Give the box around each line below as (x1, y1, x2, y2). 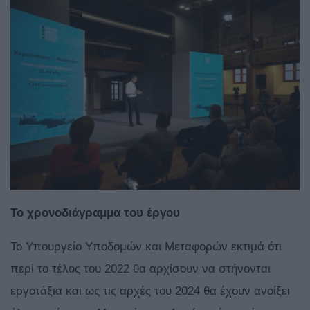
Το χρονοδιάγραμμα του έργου (10, 206, 180, 220)
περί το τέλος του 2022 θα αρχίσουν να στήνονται (10, 262, 271, 276)
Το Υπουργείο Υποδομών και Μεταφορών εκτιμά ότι (10, 240, 282, 254)
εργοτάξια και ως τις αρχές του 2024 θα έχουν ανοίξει (10, 284, 290, 298)
